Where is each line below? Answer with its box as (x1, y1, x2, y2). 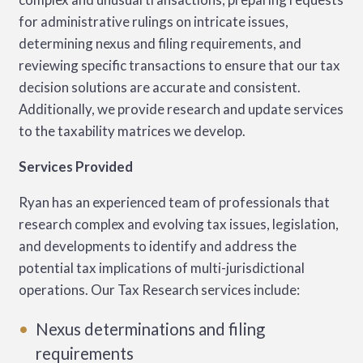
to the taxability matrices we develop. (18, 122, 246, 139)
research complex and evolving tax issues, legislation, (18, 215, 339, 233)
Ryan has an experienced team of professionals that (18, 193, 330, 211)
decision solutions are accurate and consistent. (18, 78, 301, 96)
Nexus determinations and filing (36, 318, 266, 339)
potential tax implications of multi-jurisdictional (18, 258, 305, 276)
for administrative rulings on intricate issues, (18, 12, 288, 30)
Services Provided (18, 157, 133, 175)
